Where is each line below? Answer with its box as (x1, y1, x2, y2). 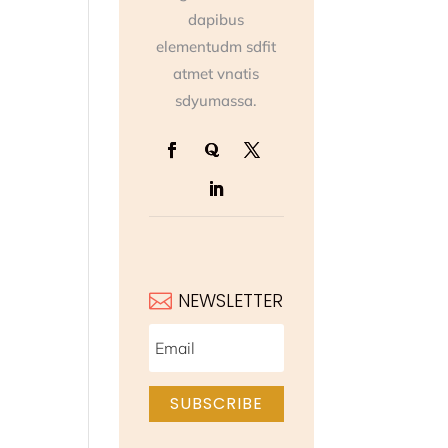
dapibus (188, 10, 245, 30)
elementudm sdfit (156, 37, 277, 57)
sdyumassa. (175, 91, 258, 111)
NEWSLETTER (178, 287, 284, 313)
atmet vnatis (173, 64, 260, 84)
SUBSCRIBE (169, 392, 263, 416)
